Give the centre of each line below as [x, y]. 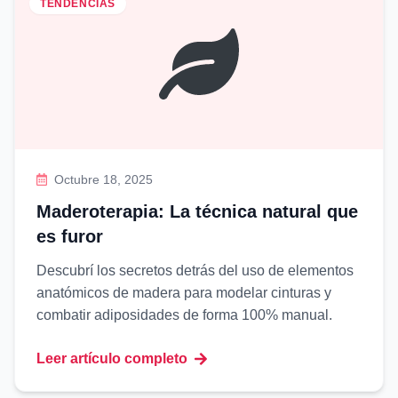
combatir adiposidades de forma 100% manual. [184, 315]
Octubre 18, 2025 [104, 179]
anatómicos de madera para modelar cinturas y [184, 293]
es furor [70, 236]
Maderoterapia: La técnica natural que [197, 211]
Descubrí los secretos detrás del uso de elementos [195, 271]
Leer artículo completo [112, 358]
